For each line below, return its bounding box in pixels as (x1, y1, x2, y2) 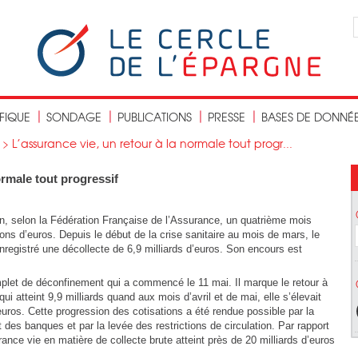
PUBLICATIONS (117, 109, 192, 125)
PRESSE (208, 109, 245, 125)
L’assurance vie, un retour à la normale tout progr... (12, 135, 292, 151)
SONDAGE (46, 109, 101, 125)
